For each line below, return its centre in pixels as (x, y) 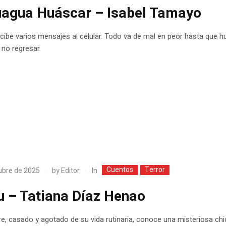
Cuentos (120, 169)
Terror (155, 169)
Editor (71, 171)
